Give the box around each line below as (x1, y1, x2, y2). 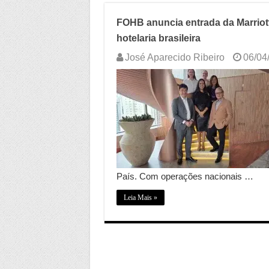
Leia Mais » (123, 193, 157, 202)
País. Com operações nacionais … (116, 171, 253, 181)
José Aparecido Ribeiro (124, 52, 225, 62)
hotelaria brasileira (116, 33, 201, 43)
